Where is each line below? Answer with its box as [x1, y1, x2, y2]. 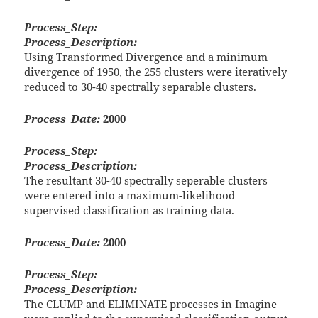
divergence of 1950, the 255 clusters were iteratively [24, 65, 287, 79]
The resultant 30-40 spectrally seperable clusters [24, 173, 268, 188]
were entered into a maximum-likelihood [24, 188, 236, 203]
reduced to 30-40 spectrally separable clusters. [24, 79, 257, 94]
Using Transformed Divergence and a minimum [24, 50, 268, 65]
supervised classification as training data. [24, 203, 235, 218]
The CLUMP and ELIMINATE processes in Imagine [24, 297, 278, 312]
